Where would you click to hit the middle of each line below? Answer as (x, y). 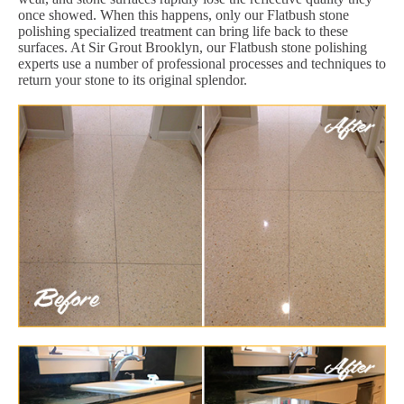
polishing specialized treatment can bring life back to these (183, 31)
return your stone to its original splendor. (133, 79)
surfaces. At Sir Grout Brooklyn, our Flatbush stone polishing (193, 47)
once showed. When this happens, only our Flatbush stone (184, 14)
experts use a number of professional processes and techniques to (202, 63)
